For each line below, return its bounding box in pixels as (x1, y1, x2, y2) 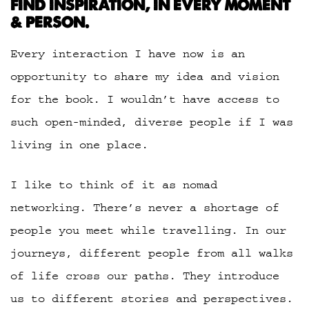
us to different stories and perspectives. (10, 292, 293, 305)
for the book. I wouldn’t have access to (10, 92, 279, 106)
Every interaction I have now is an (10, 47, 245, 60)
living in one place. (10, 138, 148, 151)
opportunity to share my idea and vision (10, 70, 279, 83)
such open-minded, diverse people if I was (10, 115, 293, 128)
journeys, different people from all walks (10, 246, 293, 259)
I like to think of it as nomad (10, 178, 217, 191)
